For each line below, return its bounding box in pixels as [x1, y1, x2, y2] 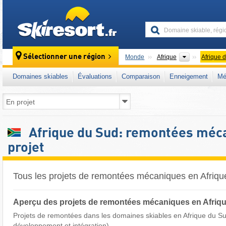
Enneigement [169, 73, 208, 80]
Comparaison [122, 73, 160, 80]
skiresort [121, 7, 148, 15]
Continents [190, 53, 222, 60]
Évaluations [78, 73, 112, 80]
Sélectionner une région [23, 53, 106, 62]
